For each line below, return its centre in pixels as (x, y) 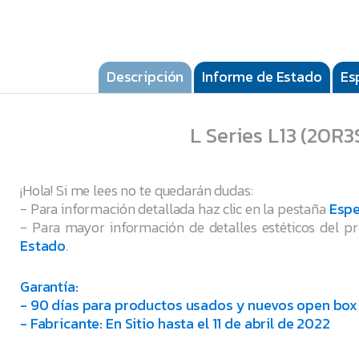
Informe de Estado (262, 77)
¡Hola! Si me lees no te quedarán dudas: (137, 190)
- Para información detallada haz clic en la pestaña (175, 208)
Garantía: (49, 286)
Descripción (145, 77)
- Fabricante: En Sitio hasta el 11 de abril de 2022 (175, 323)
